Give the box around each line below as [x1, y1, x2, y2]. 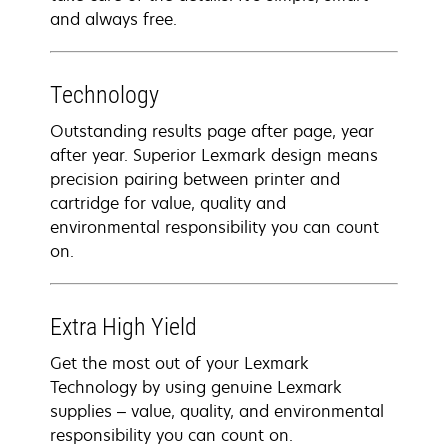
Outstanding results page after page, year [50, 120, 374, 142]
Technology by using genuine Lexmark [50, 376, 342, 398]
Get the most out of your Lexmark [50, 352, 309, 374]
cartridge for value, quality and [50, 192, 286, 214]
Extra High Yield [50, 313, 197, 341]
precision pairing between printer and [50, 168, 340, 190]
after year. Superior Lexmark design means [50, 144, 378, 166]
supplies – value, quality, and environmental [50, 400, 384, 422]
